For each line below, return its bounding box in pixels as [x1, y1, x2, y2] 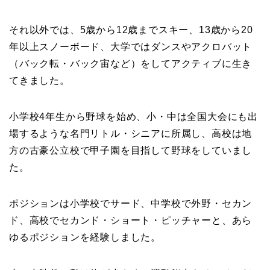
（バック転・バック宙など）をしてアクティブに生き [9, 58, 253, 69]
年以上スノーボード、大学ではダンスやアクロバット [9, 42, 253, 52]
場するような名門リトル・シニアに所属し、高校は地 [9, 128, 253, 139]
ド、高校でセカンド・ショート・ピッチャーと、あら [9, 215, 253, 226]
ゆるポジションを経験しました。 [9, 232, 161, 243]
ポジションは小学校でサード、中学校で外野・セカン [9, 198, 253, 209]
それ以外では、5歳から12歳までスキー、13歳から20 [9, 25, 253, 36]
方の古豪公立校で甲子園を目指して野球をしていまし [9, 145, 253, 156]
